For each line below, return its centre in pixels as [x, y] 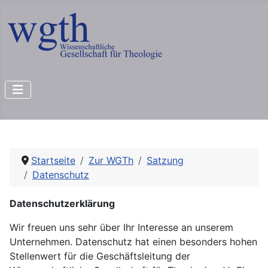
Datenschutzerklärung [62, 203]
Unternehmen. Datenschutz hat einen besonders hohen [133, 242]
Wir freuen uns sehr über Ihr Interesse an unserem [121, 227]
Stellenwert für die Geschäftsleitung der [100, 256]
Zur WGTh [111, 160]
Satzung [165, 160]
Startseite [53, 160]
